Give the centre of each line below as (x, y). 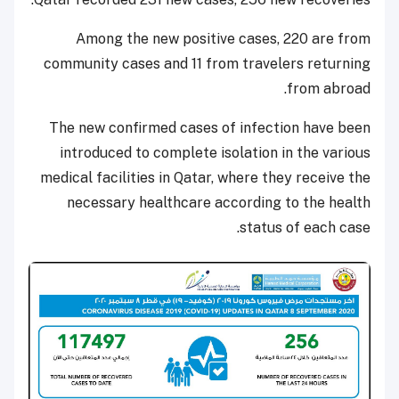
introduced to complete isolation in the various (215, 153)
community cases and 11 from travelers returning (207, 64)
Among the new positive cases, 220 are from (223, 39)
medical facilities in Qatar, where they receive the (205, 178)
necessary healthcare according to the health (219, 203)
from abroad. (329, 89)
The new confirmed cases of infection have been (210, 128)
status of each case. (305, 228)
